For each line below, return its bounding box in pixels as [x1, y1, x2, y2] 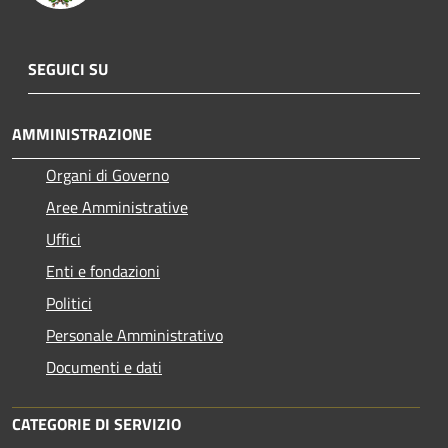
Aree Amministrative [46, 194, 188, 219]
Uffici [46, 226, 81, 251]
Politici [46, 290, 92, 315]
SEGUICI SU [28, 56, 108, 81]
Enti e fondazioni [46, 258, 160, 283]
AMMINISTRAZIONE [12, 121, 152, 146]
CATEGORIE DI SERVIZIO [12, 411, 181, 436]
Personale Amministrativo [46, 322, 223, 347]
